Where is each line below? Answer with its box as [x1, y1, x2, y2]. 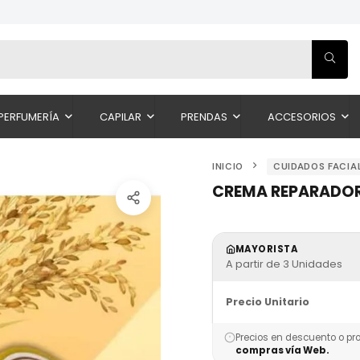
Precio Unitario [226, 295, 309, 309]
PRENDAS [181, 109, 228, 125]
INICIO [212, 161, 244, 173]
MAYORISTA [235, 243, 298, 256]
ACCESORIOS [267, 109, 336, 125]
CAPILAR [99, 109, 141, 125]
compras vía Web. [235, 344, 329, 357]
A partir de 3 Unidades [226, 257, 342, 271]
